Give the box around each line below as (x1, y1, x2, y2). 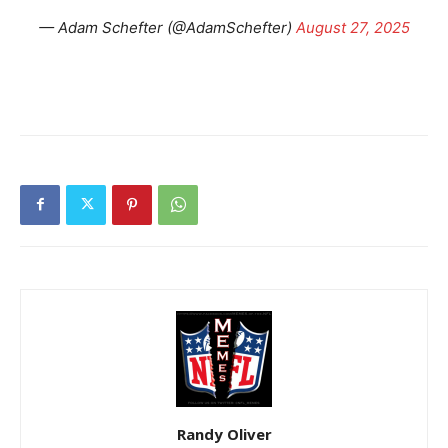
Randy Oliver (176, 423, 272, 444)
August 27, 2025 (295, 17, 410, 37)
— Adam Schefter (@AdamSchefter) (38, 17, 296, 37)
